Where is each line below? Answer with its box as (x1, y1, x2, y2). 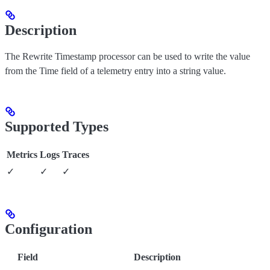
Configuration (5, 221, 92, 237)
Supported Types (5, 119, 108, 135)
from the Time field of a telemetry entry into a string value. (5, 66, 226, 77)
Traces (62, 149, 89, 160)
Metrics (7, 149, 37, 160)
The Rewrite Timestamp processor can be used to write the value (5, 51, 250, 62)
